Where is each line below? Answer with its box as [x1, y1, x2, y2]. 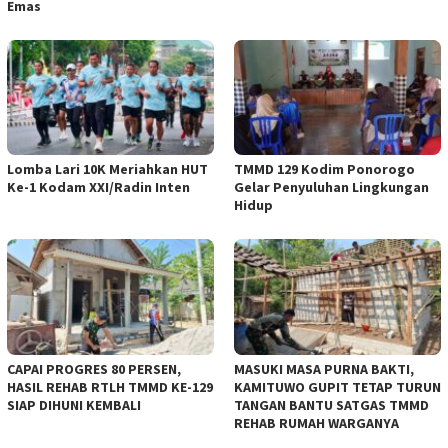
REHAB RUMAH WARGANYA [234, 414, 399, 433]
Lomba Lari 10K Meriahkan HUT [7, 160, 208, 179]
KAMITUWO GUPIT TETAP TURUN [234, 378, 441, 397]
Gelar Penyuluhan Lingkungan [234, 178, 429, 197]
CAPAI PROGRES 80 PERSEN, [7, 360, 181, 379]
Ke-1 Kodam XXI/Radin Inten [7, 178, 190, 197]
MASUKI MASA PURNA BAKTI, [234, 360, 414, 379]
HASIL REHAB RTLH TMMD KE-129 [7, 378, 213, 397]
